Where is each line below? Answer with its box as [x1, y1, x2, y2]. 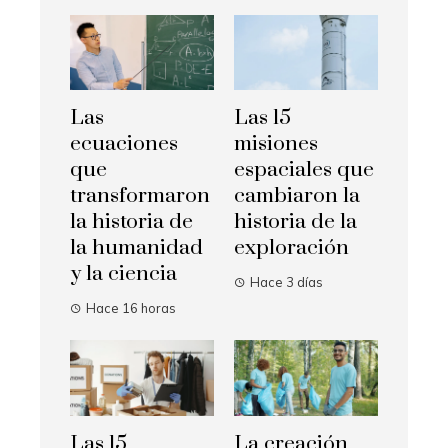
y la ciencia [70, 261, 177, 288]
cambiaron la [234, 183, 360, 210]
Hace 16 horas [86, 300, 176, 317]
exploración [234, 235, 349, 262]
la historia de [70, 209, 193, 236]
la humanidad [70, 235, 203, 262]
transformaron [70, 183, 210, 210]
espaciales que [234, 157, 374, 184]
